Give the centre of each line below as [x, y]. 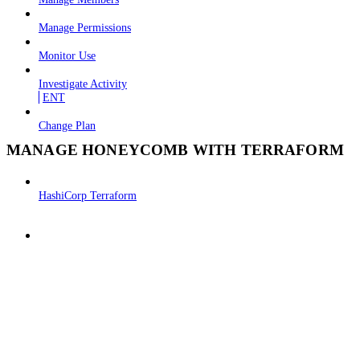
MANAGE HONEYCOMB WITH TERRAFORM [175, 150]
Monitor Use [67, 56]
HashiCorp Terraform [88, 195]
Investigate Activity [83, 84]
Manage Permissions [85, 28]
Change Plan [67, 126]
